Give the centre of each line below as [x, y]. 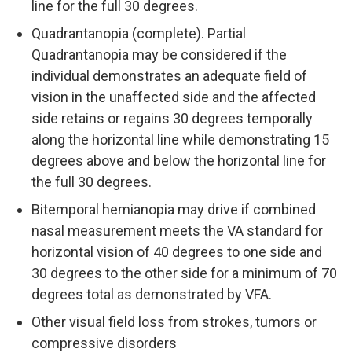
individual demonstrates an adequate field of [169, 76]
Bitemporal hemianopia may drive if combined [174, 210]
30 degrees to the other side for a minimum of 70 [184, 273]
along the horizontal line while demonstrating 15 [180, 140]
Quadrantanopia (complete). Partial [139, 34]
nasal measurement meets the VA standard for [177, 231]
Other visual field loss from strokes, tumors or [174, 322]
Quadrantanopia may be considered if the [159, 55]
